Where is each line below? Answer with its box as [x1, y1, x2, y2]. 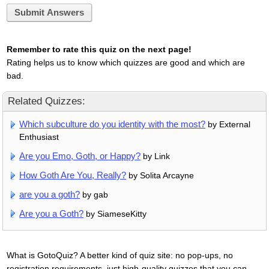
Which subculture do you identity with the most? [19, 119, 206, 130]
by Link [141, 151, 171, 162]
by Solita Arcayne [126, 171, 195, 181]
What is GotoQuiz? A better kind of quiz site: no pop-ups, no [6, 250, 233, 261]
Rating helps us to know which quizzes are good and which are [6, 58, 245, 68]
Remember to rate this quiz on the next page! [6, 44, 192, 55]
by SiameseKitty [83, 209, 147, 219]
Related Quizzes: [8, 95, 85, 107]
